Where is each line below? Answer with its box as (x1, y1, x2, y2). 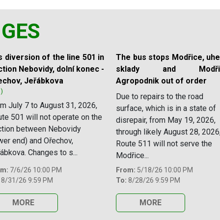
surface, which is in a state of (116, 103, 216, 113)
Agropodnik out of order (116, 76, 207, 85)
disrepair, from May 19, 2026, (116, 115, 216, 125)
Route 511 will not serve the (116, 138, 212, 148)
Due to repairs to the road (116, 91, 203, 101)
